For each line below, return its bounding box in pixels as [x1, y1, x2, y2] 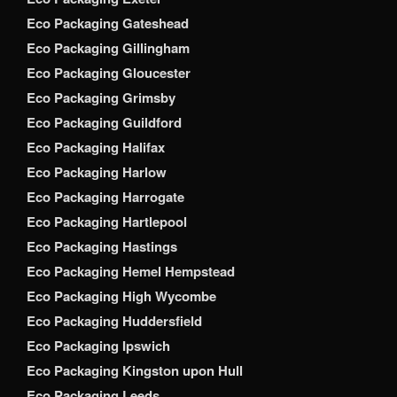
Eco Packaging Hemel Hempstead [27, 261, 235, 282]
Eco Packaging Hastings [27, 237, 177, 257]
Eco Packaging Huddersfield [27, 311, 202, 331]
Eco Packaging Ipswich [27, 336, 170, 356]
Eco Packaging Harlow [27, 162, 167, 183]
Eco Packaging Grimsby [27, 88, 175, 108]
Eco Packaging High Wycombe [27, 286, 216, 307]
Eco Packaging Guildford [27, 113, 182, 133]
